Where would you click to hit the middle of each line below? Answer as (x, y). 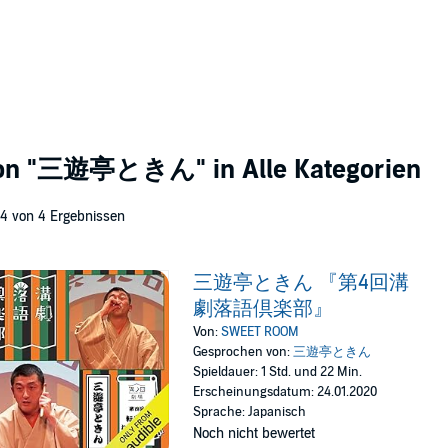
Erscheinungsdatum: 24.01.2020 (285, 392)
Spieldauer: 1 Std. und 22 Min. (278, 372)
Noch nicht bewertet (254, 433)
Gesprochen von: (243, 352)
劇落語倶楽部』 (263, 309)
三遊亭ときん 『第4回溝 (301, 283)
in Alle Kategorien (313, 169)
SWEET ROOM (260, 332)
